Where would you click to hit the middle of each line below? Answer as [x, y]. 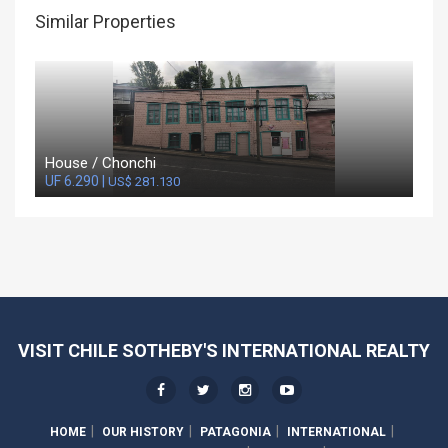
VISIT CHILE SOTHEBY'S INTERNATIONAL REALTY [224, 351]
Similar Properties [105, 21]
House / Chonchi [100, 163]
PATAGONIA [235, 432]
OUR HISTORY [142, 432]
